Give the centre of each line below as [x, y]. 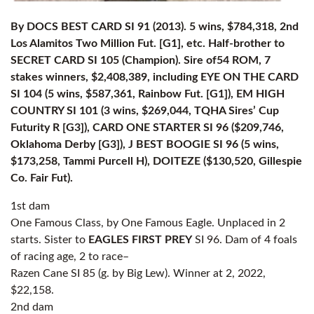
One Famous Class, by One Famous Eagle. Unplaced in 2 [148, 223]
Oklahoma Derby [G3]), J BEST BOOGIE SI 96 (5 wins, [145, 144]
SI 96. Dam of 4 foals [245, 240]
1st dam [30, 206]
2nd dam [32, 307]
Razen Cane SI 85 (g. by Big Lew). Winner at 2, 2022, [138, 273]
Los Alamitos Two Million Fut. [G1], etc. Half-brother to [148, 43]
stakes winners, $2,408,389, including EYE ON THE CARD [155, 77]
